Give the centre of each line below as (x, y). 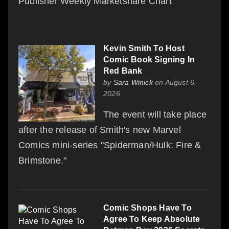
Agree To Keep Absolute (152, 219)
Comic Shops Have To (147, 208)
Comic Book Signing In (149, 59)
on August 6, (175, 82)
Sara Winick (133, 82)
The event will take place (155, 114)
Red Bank (123, 71)
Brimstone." (43, 160)
